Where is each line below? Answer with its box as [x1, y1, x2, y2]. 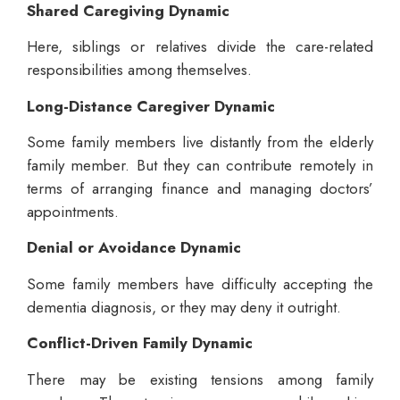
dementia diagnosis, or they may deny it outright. [27, 296, 341, 318]
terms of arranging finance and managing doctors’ [27, 177, 373, 199]
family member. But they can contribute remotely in [27, 154, 373, 176]
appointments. [27, 200, 119, 222]
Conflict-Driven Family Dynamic [27, 332, 253, 354]
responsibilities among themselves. [27, 59, 252, 81]
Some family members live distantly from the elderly [27, 130, 373, 153]
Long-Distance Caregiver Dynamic [27, 95, 275, 117]
